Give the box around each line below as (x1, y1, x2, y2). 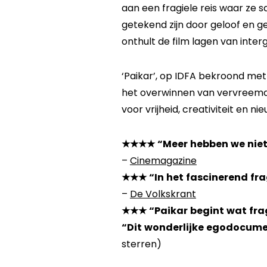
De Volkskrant (129, 190, 196, 199)
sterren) (121, 240, 162, 249)
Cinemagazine (129, 156, 197, 166)
